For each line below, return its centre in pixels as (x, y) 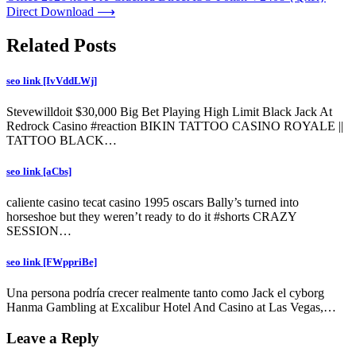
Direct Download (50, 12)
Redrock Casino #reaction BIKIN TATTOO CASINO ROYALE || (175, 126)
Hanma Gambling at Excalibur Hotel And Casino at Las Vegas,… (171, 308)
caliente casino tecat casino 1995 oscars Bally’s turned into (153, 203)
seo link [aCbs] (39, 171)
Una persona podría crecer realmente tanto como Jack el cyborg (165, 293)
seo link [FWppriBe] (52, 262)
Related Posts (61, 46)
